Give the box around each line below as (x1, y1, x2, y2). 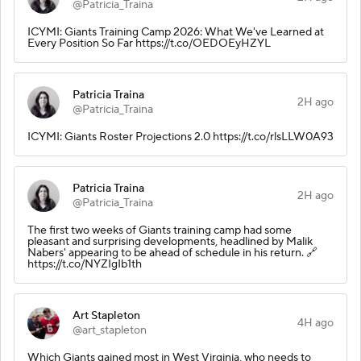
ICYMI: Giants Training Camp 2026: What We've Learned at (27, 24, 324, 39)
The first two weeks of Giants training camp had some (27, 222, 292, 238)
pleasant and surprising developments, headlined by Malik (27, 234, 313, 249)
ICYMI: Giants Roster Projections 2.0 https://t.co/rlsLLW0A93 (27, 129, 334, 144)
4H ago (297, 315, 334, 330)
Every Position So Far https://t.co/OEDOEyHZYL (27, 35, 271, 51)
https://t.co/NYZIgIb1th (27, 256, 142, 272)
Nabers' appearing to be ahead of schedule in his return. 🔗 (27, 245, 317, 260)
